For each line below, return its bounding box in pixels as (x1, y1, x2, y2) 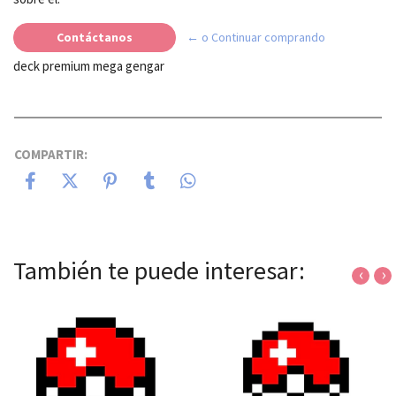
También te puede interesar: (13, 254, 305, 286)
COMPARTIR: (14, 145, 88, 163)
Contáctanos (57, 28, 133, 45)
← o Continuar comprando (187, 28, 325, 45)
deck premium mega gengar (13, 57, 167, 74)
